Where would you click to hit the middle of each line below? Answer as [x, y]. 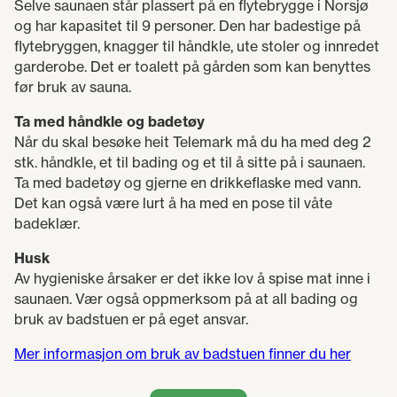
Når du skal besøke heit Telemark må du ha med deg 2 [193, 142]
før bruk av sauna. [73, 87]
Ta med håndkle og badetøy [109, 121]
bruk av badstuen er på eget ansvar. [131, 319]
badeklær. [47, 223]
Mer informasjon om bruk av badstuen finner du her [183, 354]
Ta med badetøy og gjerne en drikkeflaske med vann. [187, 183]
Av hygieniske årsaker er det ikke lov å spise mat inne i [192, 278]
